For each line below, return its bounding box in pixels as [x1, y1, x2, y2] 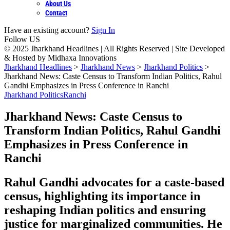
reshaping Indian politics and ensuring [4, 203, 206, 217]
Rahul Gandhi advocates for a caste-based [4, 175, 224, 189]
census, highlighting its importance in [4, 189, 200, 203]
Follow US [4, 35, 40, 44]
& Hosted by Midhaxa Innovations [4, 53, 117, 62]
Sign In [91, 26, 115, 34]
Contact [45, 9, 67, 17]
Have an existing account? [4, 26, 89, 34]
